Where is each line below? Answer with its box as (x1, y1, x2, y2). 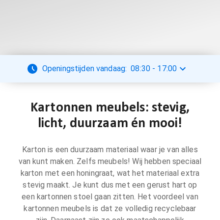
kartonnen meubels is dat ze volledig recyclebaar (24, 204, 196, 213)
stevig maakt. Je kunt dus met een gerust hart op (23, 180, 197, 190)
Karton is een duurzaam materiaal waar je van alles (22, 145, 198, 154)
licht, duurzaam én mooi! (37, 117, 183, 131)
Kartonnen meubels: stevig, (30, 101, 190, 115)
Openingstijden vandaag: (42, 64, 127, 73)
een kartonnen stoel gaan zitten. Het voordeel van (22, 192, 198, 201)
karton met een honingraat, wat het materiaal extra (20, 168, 200, 178)
